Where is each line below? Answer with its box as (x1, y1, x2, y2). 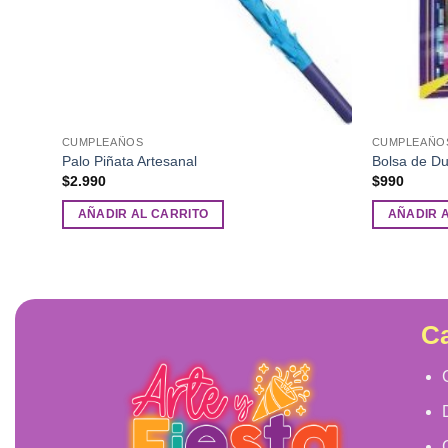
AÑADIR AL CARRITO (77, 207, 209, 220)
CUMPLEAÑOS (61, 136, 144, 149)
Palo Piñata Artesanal (61, 152, 197, 169)
